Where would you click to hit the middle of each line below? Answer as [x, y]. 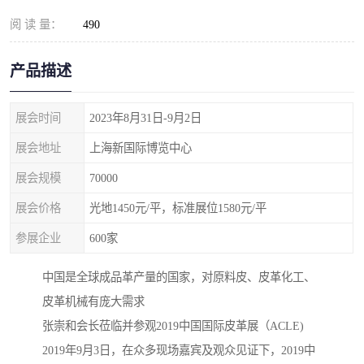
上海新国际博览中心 [141, 148]
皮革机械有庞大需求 [93, 302]
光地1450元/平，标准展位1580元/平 [178, 208]
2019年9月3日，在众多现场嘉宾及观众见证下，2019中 [179, 351]
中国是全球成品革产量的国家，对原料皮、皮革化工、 [179, 277]
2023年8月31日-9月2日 [145, 118]
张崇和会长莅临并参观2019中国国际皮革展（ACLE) [173, 326]
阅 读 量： [36, 24]
